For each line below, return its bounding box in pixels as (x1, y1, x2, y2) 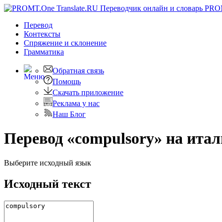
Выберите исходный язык (4, 158, 91, 167)
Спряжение (24, 39, 64, 47)
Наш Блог (53, 110, 86, 118)
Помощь (53, 77, 81, 86)
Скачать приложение (53, 88, 123, 97)
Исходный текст (4, 177, 91, 190)
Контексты (24, 30, 60, 38)
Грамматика (24, 48, 64, 56)
